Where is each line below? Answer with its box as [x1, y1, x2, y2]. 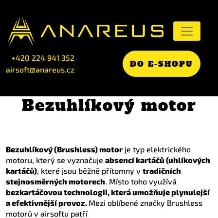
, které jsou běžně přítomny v [37, 166, 143, 175]
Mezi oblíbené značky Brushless [89, 198, 202, 207]
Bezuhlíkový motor [21, 95, 197, 116]
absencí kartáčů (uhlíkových [105, 155, 210, 164]
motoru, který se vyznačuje [6, 155, 105, 164]
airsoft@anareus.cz [6, 65, 74, 74]
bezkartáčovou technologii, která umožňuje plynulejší [6, 187, 210, 197]
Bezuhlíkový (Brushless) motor [6, 145, 123, 154]
